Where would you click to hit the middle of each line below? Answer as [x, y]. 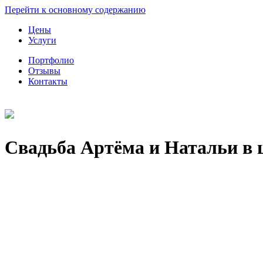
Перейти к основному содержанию [75, 10]
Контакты [48, 81]
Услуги [42, 40]
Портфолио [51, 60]
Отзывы [44, 71]
